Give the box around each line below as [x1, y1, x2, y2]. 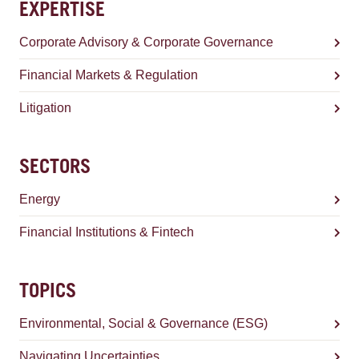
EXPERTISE [19, 2, 105, 22]
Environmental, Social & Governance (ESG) [19, 317, 268, 330]
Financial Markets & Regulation [19, 68, 198, 82]
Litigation [19, 101, 71, 115]
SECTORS [19, 159, 91, 179]
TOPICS [19, 284, 76, 303]
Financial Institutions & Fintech [19, 225, 194, 239]
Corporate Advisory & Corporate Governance [19, 35, 273, 49]
